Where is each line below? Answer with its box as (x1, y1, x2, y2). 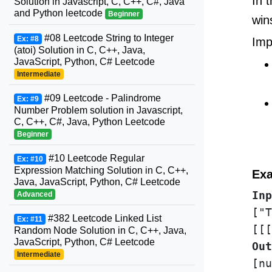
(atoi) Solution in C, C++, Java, (14, 45, 145, 55)
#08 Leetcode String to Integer (41, 33, 174, 43)
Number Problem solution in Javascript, (14, 105, 183, 115)
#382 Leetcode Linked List (45, 213, 161, 223)
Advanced (16, 190, 52, 199)
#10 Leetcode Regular (46, 153, 144, 163)
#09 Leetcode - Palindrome (41, 93, 161, 103)
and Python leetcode (14, 8, 105, 18)
